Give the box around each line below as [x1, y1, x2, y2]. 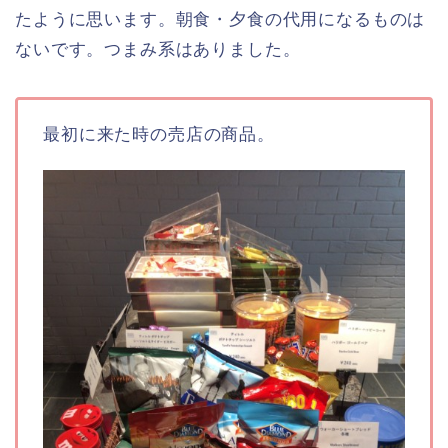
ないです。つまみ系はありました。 [15, 39, 301, 59]
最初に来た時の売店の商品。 [43, 124, 275, 144]
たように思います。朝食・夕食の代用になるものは [15, 9, 426, 29]
